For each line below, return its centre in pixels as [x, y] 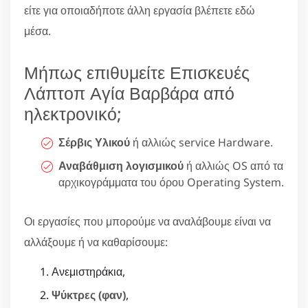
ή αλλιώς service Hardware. [201, 142]
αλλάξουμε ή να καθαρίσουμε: [96, 242]
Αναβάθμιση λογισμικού [121, 165]
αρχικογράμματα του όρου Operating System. [171, 182]
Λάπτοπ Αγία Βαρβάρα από [129, 92]
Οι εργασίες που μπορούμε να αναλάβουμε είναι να [147, 221]
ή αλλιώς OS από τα [233, 165]
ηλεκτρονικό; [73, 113]
